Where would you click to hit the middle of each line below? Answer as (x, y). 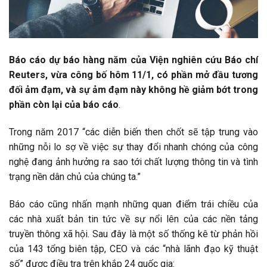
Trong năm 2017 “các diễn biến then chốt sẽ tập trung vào (133, 132)
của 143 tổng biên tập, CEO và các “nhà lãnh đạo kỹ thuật (133, 249)
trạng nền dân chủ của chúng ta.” (75, 177)
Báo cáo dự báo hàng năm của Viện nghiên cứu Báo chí (133, 60)
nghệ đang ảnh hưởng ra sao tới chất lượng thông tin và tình (133, 162)
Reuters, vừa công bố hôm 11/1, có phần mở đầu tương (133, 75)
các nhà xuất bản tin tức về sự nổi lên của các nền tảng (133, 219)
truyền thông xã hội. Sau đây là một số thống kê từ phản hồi (133, 234)
